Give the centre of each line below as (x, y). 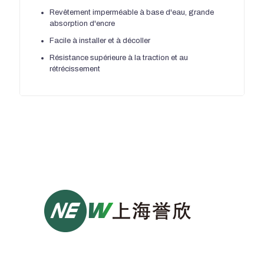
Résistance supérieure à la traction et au (119, 57)
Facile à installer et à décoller (100, 40)
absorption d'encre (82, 23)
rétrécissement (75, 69)
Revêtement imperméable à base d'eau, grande (132, 12)
